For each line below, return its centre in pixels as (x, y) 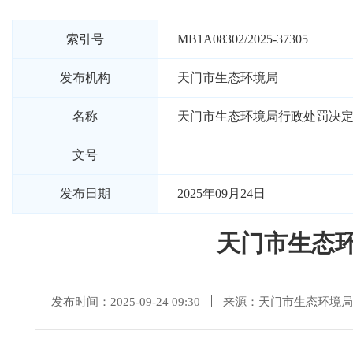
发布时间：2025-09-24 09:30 (126, 301)
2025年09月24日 (221, 193)
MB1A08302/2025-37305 (243, 39)
